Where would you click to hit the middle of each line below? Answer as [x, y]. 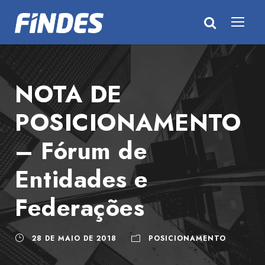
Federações [80, 208]
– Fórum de [81, 151]
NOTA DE [68, 94]
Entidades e [82, 179]
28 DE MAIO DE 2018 [74, 238]
